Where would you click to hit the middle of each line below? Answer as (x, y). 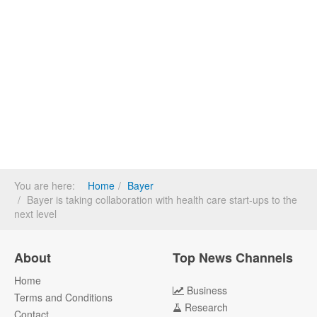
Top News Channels (233, 258)
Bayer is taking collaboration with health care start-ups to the (162, 200)
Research (206, 307)
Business (207, 290)
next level (35, 214)
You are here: (47, 185)
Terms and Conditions (63, 297)
